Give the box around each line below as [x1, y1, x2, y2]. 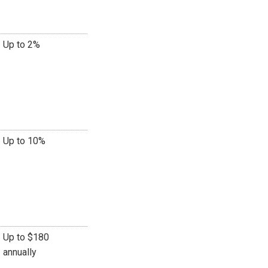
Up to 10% [3, 135, 45, 147]
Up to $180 [3, 231, 49, 243]
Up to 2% [3, 38, 40, 50]
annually [3, 246, 36, 258]
